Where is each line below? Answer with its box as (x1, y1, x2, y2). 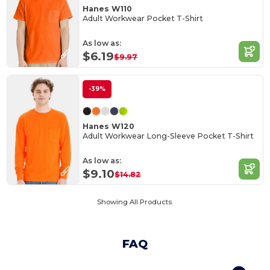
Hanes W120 (83, 121, 134, 131)
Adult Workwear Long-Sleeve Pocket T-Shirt (83, 131, 254, 141)
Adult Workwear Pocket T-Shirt (83, 14, 204, 24)
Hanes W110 (83, 4, 132, 13)
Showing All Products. (97, 197, 173, 206)
